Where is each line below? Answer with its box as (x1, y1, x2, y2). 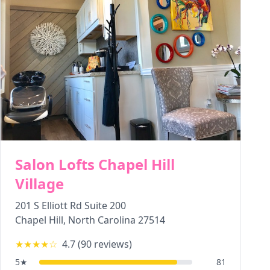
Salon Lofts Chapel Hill (15, 154, 175, 174)
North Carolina (68, 213, 136, 227)
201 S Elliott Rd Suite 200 (15, 199, 126, 212)
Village (15, 174, 64, 193)
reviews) (92, 237, 132, 251)
